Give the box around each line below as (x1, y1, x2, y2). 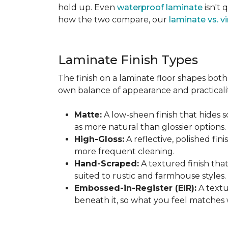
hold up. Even (58, 3, 117, 12)
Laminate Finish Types (58, 52, 198, 67)
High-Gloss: (74, 134, 124, 144)
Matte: (74, 110, 102, 120)
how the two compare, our (58, 15, 169, 24)
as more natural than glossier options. (74, 122, 226, 132)
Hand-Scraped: (74, 159, 139, 168)
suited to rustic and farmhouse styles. (74, 171, 226, 181)
